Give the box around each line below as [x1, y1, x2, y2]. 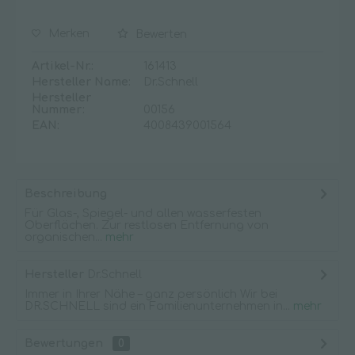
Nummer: [32, 104, 85, 116]
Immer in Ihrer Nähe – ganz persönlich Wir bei [25, 288, 277, 300]
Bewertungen [25, 338, 103, 349]
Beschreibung [25, 188, 107, 200]
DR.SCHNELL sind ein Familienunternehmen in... [25, 300, 290, 312]
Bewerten [132, 29, 187, 40]
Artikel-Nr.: [32, 60, 94, 72]
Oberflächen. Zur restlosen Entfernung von [25, 219, 269, 231]
